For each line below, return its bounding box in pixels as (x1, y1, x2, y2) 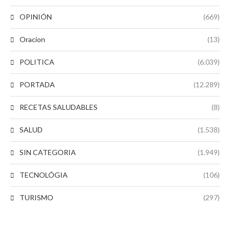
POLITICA (20, 57, 54, 66)
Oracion (20, 34, 45, 44)
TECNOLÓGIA (20, 170, 68, 179)
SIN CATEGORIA (20, 147, 76, 157)
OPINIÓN (20, 12, 52, 21)
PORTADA (20, 80, 55, 89)
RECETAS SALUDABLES (20, 102, 98, 111)
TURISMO (20, 193, 53, 202)
